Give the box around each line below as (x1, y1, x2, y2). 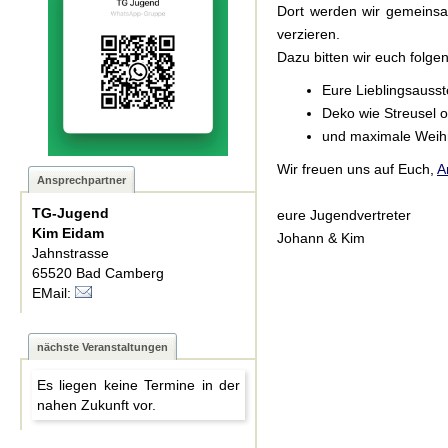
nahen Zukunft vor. (37, 397, 156, 413)
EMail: (32, 285, 75, 301)
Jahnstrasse (32, 245, 109, 261)
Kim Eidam (32, 225, 104, 241)
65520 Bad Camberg (32, 265, 164, 281)
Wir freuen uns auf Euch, (277, 161, 437, 177)
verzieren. (277, 26, 344, 42)
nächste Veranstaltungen (37, 341, 168, 353)
